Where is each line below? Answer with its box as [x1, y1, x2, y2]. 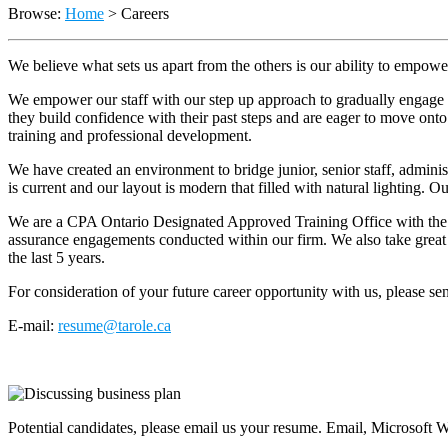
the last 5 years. [8, 248, 105, 266]
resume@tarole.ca [58, 316, 171, 334]
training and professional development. [8, 126, 252, 144]
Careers [121, 4, 169, 22]
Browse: [8, 4, 61, 22]
